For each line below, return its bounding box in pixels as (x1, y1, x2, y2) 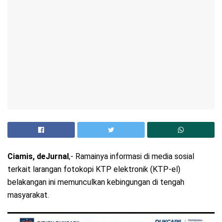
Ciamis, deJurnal (7, 151, 69, 161)
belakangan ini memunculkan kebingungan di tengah (7, 177, 184, 187)
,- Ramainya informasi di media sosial (69, 151, 194, 161)
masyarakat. (7, 190, 49, 200)
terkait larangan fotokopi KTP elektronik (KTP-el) (7, 164, 180, 174)
